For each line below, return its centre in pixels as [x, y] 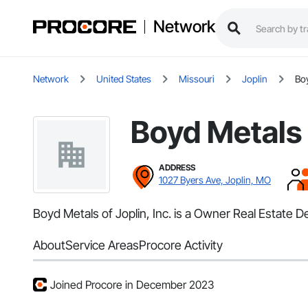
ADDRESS [177, 168]
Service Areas [102, 245]
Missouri [197, 79]
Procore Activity [181, 245]
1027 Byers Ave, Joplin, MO [215, 180]
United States [124, 79]
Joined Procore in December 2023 [132, 285]
